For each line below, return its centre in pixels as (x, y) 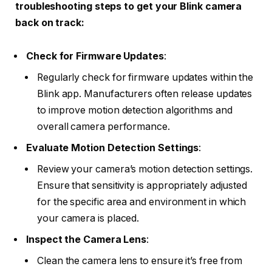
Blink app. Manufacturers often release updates (145, 94)
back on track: (50, 22)
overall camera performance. (104, 127)
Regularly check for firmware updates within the (145, 78)
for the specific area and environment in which (142, 202)
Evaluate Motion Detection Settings (113, 148)
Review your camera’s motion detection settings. (145, 169)
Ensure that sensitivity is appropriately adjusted (142, 186)
